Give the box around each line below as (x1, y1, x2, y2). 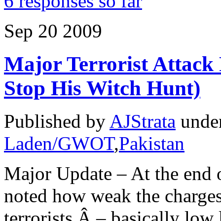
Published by (4, 110, 110, 132)
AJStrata (110, 110, 176, 132)
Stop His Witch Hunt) (4, 76, 200, 100)
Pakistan (119, 132, 184, 154)
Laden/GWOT (4, 132, 114, 154)
